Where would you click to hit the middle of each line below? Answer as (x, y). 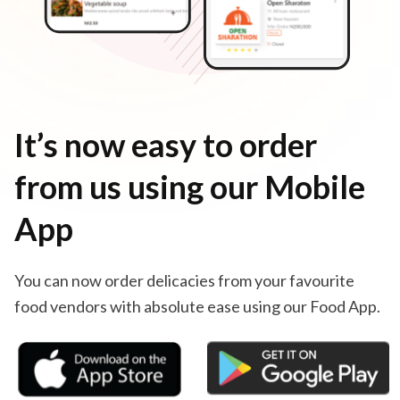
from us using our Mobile (190, 186)
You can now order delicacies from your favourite (184, 280)
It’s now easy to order (166, 144)
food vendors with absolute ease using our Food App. (197, 306)
